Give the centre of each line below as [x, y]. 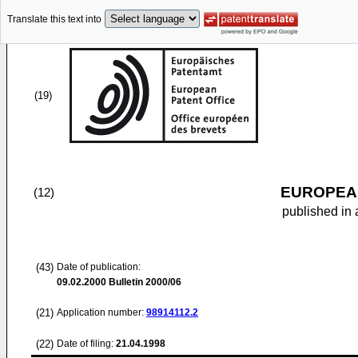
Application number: [101, 312]
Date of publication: [99, 267]
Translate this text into [54, 20]
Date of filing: [85, 344]
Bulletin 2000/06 [144, 282]
